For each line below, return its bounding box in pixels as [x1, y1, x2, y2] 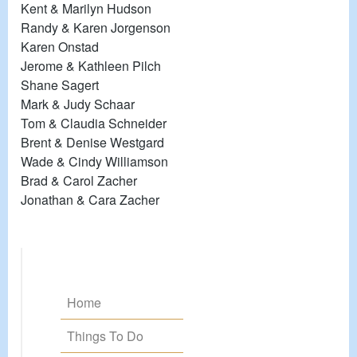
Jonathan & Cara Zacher [21, 190, 159, 209]
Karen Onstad [21, 37, 99, 56]
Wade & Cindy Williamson [21, 151, 168, 171]
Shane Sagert [21, 75, 99, 94]
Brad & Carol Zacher [21, 171, 137, 190]
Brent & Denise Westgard [21, 132, 164, 151]
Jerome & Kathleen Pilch [21, 56, 161, 75]
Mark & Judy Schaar [21, 94, 135, 113]
